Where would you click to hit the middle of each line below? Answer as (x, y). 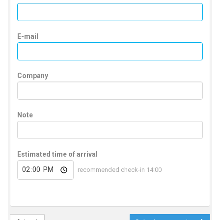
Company (33, 76)
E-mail (28, 36)
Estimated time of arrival (58, 154)
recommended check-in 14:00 (119, 170)
